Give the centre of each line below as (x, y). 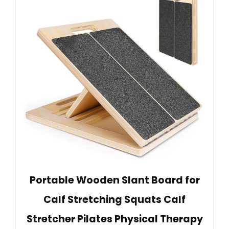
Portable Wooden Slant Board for (114, 180)
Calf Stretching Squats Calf (114, 199)
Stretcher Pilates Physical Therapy (114, 219)
